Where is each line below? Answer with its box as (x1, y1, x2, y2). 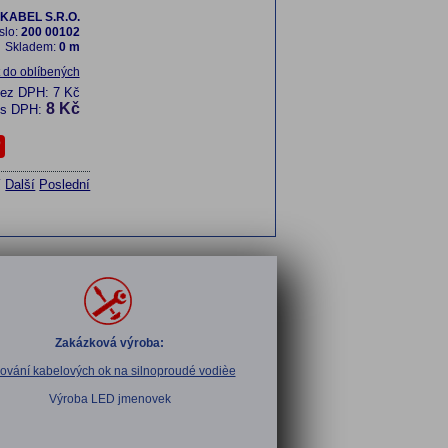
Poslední (39, 177, 91, 192)
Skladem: (4, 40, 59, 54)
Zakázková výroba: (55, 336, 164, 350)
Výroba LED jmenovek (48, 392, 171, 406)
